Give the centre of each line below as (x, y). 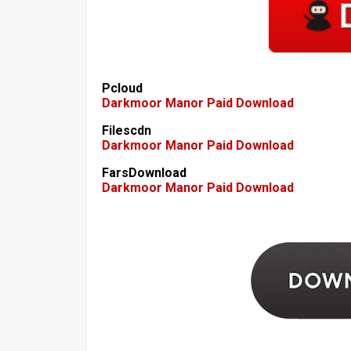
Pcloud (122, 88)
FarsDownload (144, 172)
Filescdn (127, 130)
